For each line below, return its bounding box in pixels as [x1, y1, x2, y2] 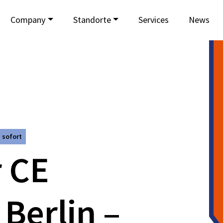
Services [138, 13, 169, 25]
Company [10, 13, 46, 25]
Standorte [73, 13, 111, 25]
